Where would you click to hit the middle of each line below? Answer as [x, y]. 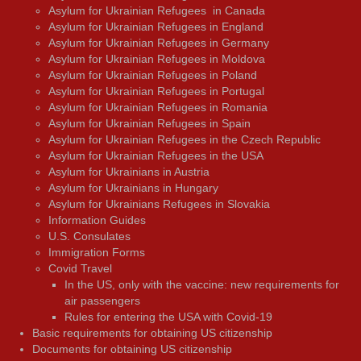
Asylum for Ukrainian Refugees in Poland [153, 75]
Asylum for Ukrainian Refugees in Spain [149, 124]
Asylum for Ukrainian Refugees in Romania [158, 108]
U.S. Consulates [89, 237]
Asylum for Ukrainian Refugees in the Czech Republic [185, 140]
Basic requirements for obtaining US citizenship [152, 333]
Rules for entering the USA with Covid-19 [168, 317]
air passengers [102, 301]
